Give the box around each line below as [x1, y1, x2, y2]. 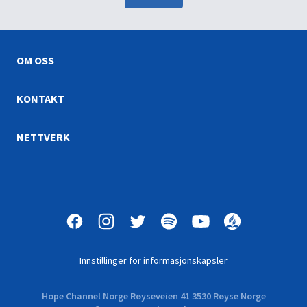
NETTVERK [16, 130, 70, 144]
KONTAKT [16, 92, 64, 106]
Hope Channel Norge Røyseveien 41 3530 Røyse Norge [41, 290, 266, 302]
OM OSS [16, 53, 54, 67]
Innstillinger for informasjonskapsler [79, 254, 228, 267]
